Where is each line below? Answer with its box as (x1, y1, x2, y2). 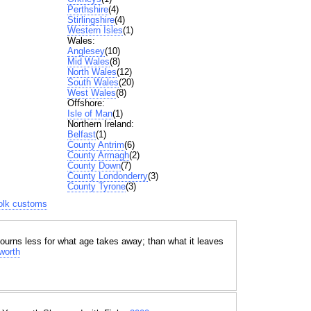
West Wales (67, 87, 116, 99)
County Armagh (67, 150, 129, 161)
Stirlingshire (67, 15, 115, 26)
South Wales (67, 77, 119, 88)
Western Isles (67, 25, 123, 36)
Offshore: (67, 98, 105, 109)
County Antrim (67, 140, 124, 151)
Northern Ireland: (67, 119, 134, 130)
